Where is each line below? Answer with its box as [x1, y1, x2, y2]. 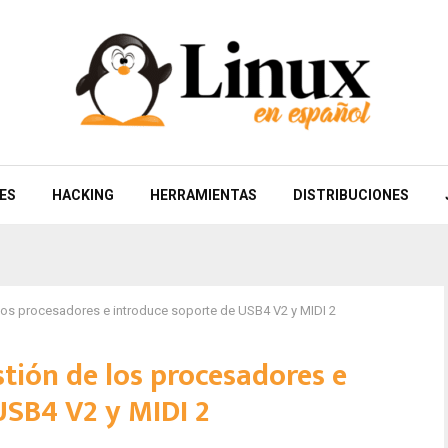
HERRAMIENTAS [149, 187, 257, 203]
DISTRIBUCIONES [292, 187, 409, 203]
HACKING [51, 187, 114, 203]
